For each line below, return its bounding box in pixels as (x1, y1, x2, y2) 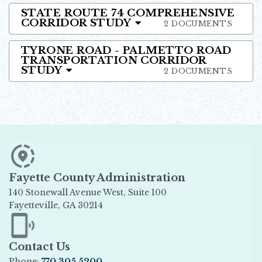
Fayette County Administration (9, 171, 185, 184)
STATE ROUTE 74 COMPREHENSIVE (21, 6, 235, 19)
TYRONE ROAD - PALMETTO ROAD (21, 44, 232, 57)
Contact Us (9, 240, 70, 254)
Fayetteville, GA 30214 (9, 199, 103, 211)
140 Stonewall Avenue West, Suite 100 (9, 187, 220, 198)
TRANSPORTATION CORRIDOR (21, 54, 206, 67)
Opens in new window (8, 212, 104, 223)
